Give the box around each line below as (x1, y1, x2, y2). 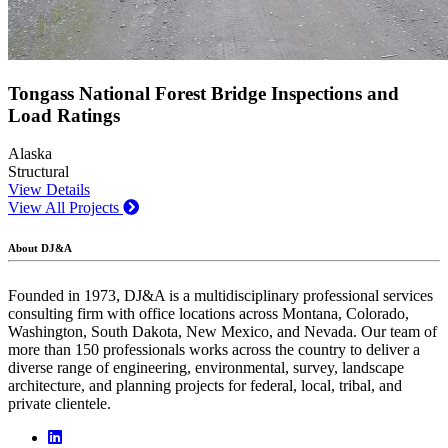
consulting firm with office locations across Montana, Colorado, (8, 304, 409, 322)
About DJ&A (8, 242, 72, 255)
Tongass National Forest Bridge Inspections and (8, 82, 399, 104)
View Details (8, 181, 90, 199)
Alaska (8, 145, 52, 163)
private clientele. (8, 394, 111, 412)
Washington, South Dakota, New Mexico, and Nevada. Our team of (8, 322, 437, 340)
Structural (8, 163, 69, 181)
